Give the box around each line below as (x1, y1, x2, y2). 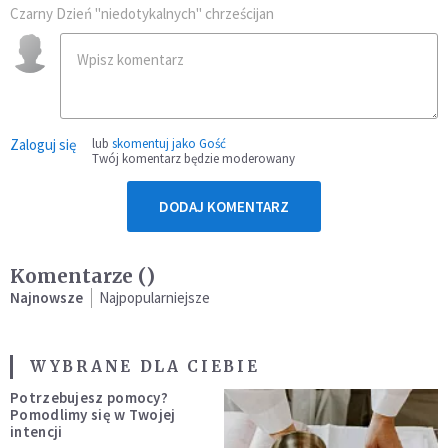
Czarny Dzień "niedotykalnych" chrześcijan (10, 4, 274, 24)
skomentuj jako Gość (112, 135, 226, 153)
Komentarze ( (10, 264, 146, 289)
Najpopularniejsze (99, 288, 210, 308)
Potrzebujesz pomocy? (10, 388, 168, 408)
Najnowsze (10, 288, 83, 308)
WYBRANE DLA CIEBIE (30, 357, 260, 377)
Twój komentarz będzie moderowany (92, 150, 295, 168)
